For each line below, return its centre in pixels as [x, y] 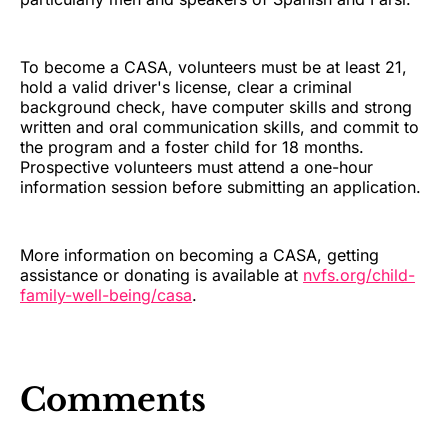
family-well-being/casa [106, 295]
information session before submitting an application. [220, 187]
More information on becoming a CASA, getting [199, 255]
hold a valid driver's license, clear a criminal [186, 87]
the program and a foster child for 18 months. [192, 147]
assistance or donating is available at [161, 275]
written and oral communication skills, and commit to [219, 127]
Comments [113, 399]
